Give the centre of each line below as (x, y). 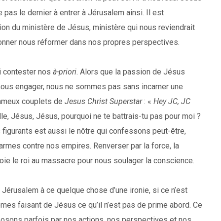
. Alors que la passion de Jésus (131, 72)
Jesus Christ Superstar (103, 101)
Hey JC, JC (172, 101)
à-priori (65, 72)
